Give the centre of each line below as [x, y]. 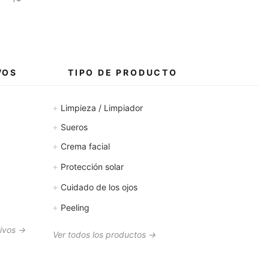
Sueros [73, 127]
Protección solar [91, 167]
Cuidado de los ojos [98, 187]
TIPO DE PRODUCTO [123, 72]
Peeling [74, 207]
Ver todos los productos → [104, 234]
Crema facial [84, 146]
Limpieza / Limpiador [101, 108]
